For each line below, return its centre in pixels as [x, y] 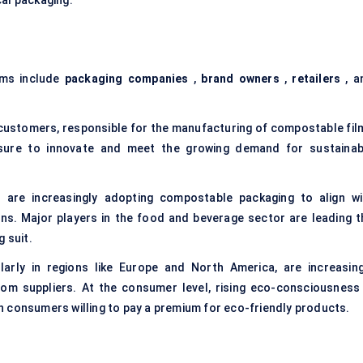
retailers [316, 79]
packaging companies [126, 79]
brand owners [240, 79]
